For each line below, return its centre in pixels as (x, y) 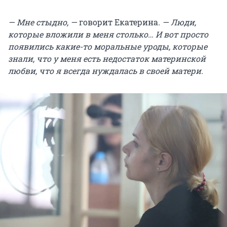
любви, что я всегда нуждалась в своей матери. (106, 71)
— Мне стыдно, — (44, 22)
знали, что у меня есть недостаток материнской (107, 59)
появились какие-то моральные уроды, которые (108, 47)
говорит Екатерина (119, 22)
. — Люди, (177, 22)
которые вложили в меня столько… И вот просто (108, 34)
